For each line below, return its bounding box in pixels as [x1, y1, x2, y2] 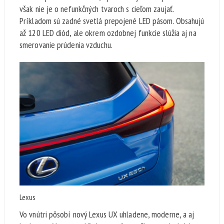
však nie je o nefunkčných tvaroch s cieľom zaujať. [19, 3, 174, 15]
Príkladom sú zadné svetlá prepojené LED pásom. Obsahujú [19, 15, 204, 27]
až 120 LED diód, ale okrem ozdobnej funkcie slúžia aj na [19, 27, 196, 39]
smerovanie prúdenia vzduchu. [19, 39, 112, 51]
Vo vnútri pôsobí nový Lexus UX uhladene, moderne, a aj [19, 208, 194, 220]
